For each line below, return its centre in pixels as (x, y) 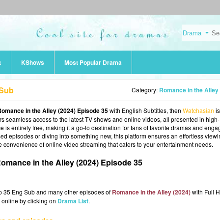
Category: (145, 90)
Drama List (73, 201)
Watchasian (198, 110)
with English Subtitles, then (145, 110)
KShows (33, 62)
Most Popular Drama (93, 62)
